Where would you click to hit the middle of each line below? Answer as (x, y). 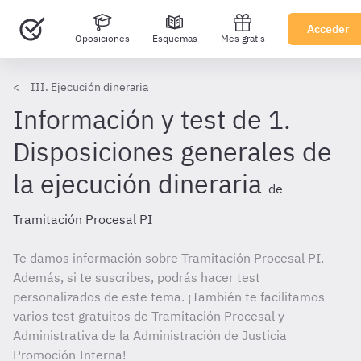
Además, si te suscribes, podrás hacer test (137, 277)
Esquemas (175, 38)
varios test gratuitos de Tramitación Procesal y (149, 316)
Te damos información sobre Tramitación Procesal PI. (168, 258)
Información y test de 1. (152, 119)
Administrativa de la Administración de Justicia (150, 335)
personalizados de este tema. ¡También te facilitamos (169, 297)
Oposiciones (102, 38)
